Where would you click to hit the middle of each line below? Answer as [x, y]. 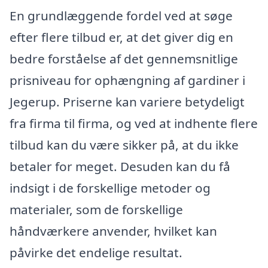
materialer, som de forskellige [96, 209]
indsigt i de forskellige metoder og [110, 188]
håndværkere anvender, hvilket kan [113, 231]
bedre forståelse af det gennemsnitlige [124, 58]
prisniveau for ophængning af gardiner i [127, 80]
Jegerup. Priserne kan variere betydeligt [127, 101]
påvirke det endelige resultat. [96, 252]
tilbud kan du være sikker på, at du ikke [124, 144]
